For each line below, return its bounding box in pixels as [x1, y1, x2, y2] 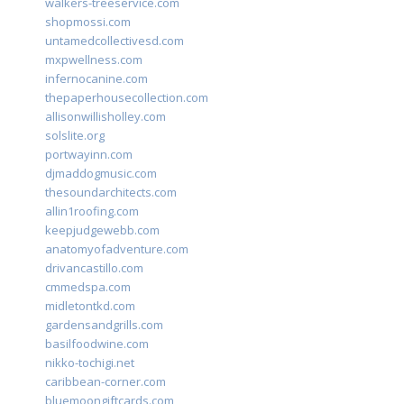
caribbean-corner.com [45, 373, 166, 390]
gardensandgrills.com [45, 317, 163, 334]
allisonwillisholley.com [45, 108, 166, 125]
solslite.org [45, 127, 105, 144]
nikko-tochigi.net [45, 354, 134, 372]
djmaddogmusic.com [45, 165, 157, 182]
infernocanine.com [45, 70, 148, 87]
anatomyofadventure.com [45, 241, 188, 258]
